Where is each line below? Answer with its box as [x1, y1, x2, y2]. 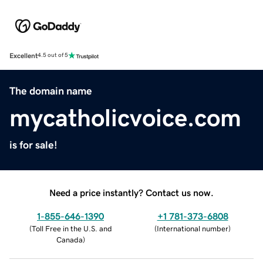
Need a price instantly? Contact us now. [49, 187, 214, 197]
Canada [56, 235, 83, 244]
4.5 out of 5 [38, 52, 68, 59]
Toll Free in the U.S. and [31, 224, 112, 232]
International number [157, 224, 228, 232]
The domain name [9, 85, 92, 96]
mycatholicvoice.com [9, 105, 241, 130]
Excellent [9, 52, 38, 59]
